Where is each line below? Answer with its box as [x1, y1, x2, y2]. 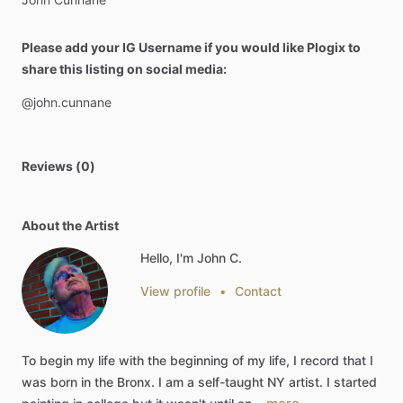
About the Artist [22, 218, 119, 233]
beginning [170, 353, 228, 368]
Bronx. [117, 374, 155, 390]
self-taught [198, 374, 264, 390]
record [300, 353, 339, 368]
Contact [235, 283, 282, 299]
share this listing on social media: [22, 61, 227, 76]
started [334, 374, 377, 390]
